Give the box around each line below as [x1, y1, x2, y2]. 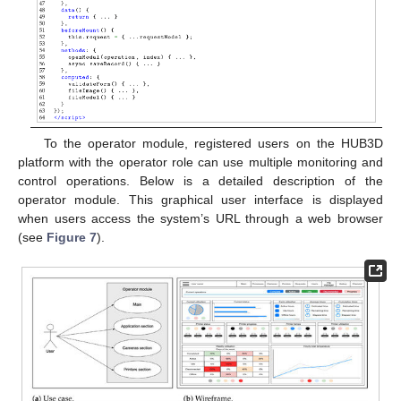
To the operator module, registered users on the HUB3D [43, 135, 383, 150]
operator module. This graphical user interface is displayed [18, 192, 383, 207]
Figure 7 [47, 229, 97, 244]
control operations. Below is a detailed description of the [18, 173, 383, 188]
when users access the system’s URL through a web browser [18, 210, 383, 226]
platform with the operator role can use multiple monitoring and [18, 154, 383, 169]
